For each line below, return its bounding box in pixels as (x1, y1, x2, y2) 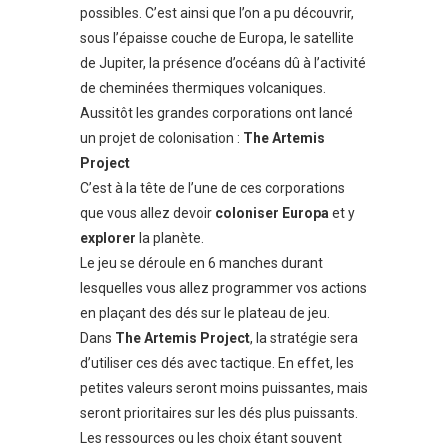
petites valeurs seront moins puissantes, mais (80, 380, 368, 397)
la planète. (136, 230, 204, 247)
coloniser (215, 205, 279, 222)
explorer (80, 230, 136, 247)
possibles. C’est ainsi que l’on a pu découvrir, (80, 5, 354, 22)
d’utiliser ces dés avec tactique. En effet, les (80, 355, 354, 372)
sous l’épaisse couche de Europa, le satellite (80, 30, 354, 47)
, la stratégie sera (250, 330, 358, 347)
